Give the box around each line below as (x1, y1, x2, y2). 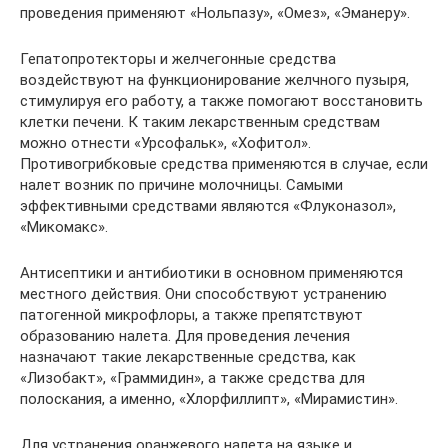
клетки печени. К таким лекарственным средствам (20, 112, 380, 131)
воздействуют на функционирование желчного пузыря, (20, 70, 409, 89)
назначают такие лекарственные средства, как (20, 347, 356, 366)
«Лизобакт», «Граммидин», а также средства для (20, 368, 365, 387)
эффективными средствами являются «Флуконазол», (20, 196, 396, 215)
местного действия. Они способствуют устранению (20, 284, 387, 303)
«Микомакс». (20, 217, 108, 236)
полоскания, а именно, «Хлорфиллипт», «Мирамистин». (20, 389, 398, 408)
